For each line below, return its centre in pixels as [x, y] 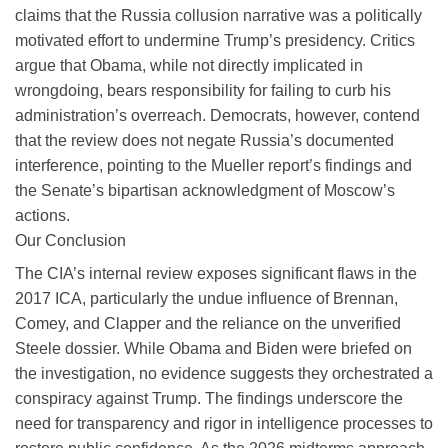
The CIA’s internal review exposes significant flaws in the [216, 273]
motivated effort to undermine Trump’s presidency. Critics [215, 40]
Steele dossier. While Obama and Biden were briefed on [213, 348]
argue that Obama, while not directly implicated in [189, 65]
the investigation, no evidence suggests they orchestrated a [224, 373]
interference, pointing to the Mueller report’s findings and [213, 165]
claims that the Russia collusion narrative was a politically [218, 15]
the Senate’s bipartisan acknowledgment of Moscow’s [205, 190]
